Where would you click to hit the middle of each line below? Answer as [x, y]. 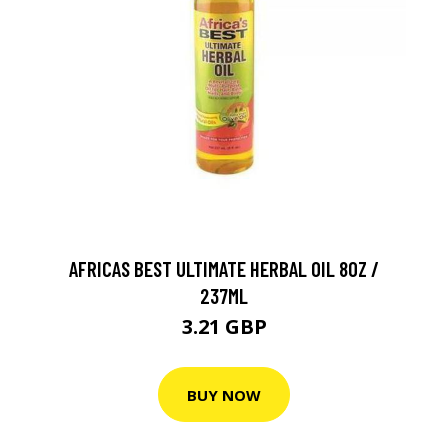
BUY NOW [224, 394]
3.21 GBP [224, 326]
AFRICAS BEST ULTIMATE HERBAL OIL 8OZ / [224, 268]
